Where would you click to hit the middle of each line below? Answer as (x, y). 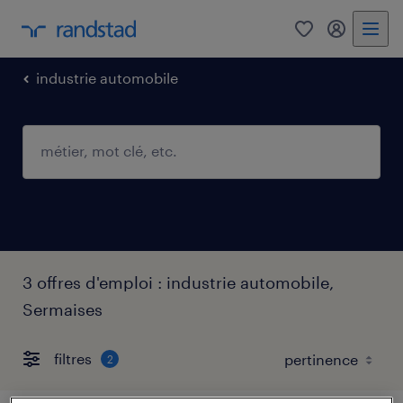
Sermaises (63, 309)
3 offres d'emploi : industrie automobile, (178, 282)
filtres (73, 359)
